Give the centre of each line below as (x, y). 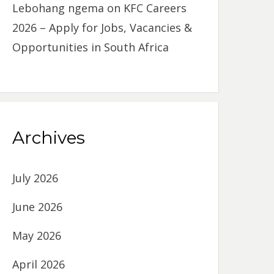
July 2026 (35, 178)
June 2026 (38, 206)
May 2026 (37, 235)
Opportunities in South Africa (91, 47)
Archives (49, 137)
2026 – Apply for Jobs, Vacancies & (102, 27)
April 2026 (39, 264)
